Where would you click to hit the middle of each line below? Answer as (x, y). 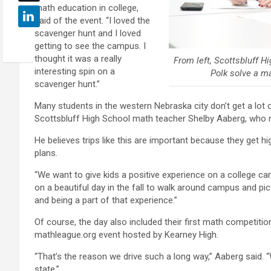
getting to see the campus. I (90, 46)
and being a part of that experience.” (106, 201)
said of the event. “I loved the (92, 21)
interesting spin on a (75, 72)
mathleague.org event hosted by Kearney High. (126, 235)
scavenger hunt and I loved (88, 34)
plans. (46, 153)
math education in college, (87, 8)
